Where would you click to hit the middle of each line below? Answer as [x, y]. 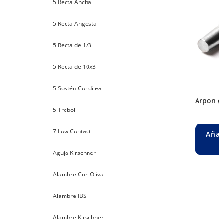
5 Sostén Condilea [77, 88]
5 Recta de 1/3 [72, 45]
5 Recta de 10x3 [74, 67]
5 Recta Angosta [75, 24]
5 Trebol [64, 110]
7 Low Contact [72, 131]
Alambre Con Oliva [78, 174]
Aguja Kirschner [74, 153]
